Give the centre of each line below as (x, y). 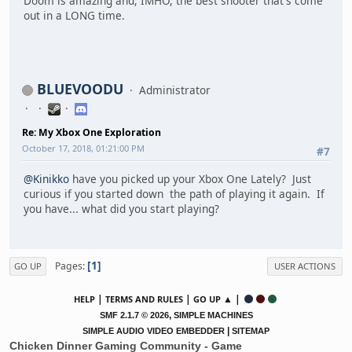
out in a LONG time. (74, 16)
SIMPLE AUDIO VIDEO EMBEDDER (154, 331)
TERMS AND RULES (144, 299)
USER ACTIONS (305, 266)
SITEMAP (251, 331)
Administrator (175, 90)
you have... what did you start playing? (121, 209)
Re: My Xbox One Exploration (92, 132)
